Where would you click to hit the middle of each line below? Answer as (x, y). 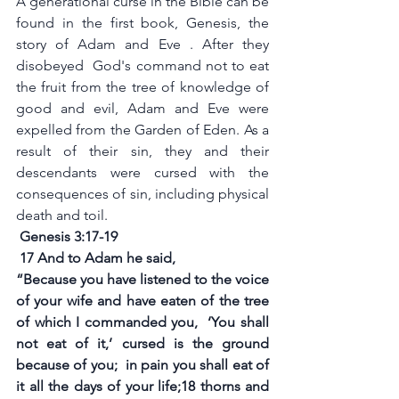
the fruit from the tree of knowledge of (142, 87)
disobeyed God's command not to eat (142, 65)
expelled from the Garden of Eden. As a (142, 130)
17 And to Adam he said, (98, 258)
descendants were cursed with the (142, 172)
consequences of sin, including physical (142, 194)
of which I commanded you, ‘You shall (142, 322)
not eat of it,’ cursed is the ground (142, 343)
